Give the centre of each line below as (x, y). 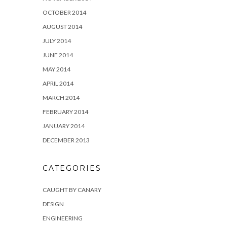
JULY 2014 (56, 41)
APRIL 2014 (58, 84)
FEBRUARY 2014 (65, 112)
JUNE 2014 (58, 55)
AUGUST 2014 (62, 27)
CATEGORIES (72, 168)
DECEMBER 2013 (66, 140)
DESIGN (53, 204)
